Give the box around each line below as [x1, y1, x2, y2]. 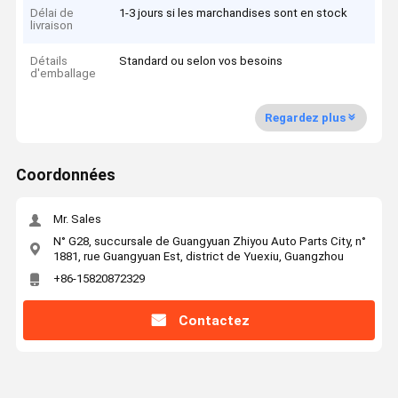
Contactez [178, 312, 250, 329]
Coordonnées [15, 166, 115, 185]
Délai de [30, 5, 75, 20]
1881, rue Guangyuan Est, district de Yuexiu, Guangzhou [52, 249, 344, 263]
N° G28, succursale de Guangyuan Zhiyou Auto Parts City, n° [52, 234, 366, 248]
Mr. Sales [52, 212, 101, 227]
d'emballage [30, 67, 97, 81]
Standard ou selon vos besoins [119, 54, 283, 68]
